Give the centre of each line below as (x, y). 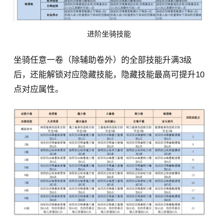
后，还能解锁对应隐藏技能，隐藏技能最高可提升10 (109, 75)
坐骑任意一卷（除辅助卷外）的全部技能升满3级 (103, 60)
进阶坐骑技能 (109, 34)
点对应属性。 (38, 90)
